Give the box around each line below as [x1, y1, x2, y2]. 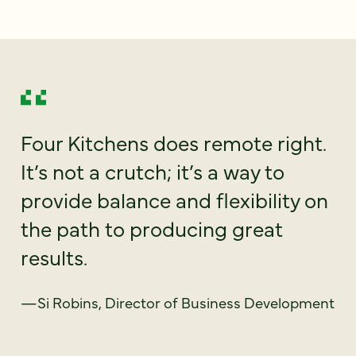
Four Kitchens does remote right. [21, 128, 326, 157]
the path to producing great [21, 214, 283, 243]
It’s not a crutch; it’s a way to [21, 157, 284, 186]
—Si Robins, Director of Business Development [21, 291, 335, 312]
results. [21, 242, 87, 272]
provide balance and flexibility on [21, 185, 328, 215]
